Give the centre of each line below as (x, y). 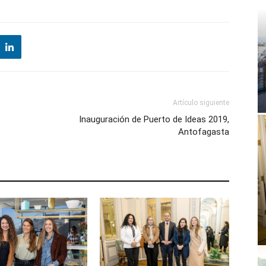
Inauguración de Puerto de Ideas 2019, (154, 120)
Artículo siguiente (201, 103)
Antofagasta (204, 132)
